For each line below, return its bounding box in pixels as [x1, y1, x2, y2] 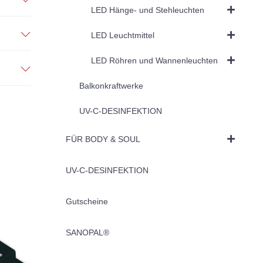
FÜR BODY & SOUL [65, 134, 140, 144]
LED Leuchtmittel [90, 30, 154, 40]
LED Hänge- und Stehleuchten [90, 5, 204, 15]
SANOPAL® [65, 227, 109, 237]
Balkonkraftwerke [79, 80, 143, 90]
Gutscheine [65, 196, 108, 206]
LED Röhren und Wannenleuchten [90, 55, 218, 65]
